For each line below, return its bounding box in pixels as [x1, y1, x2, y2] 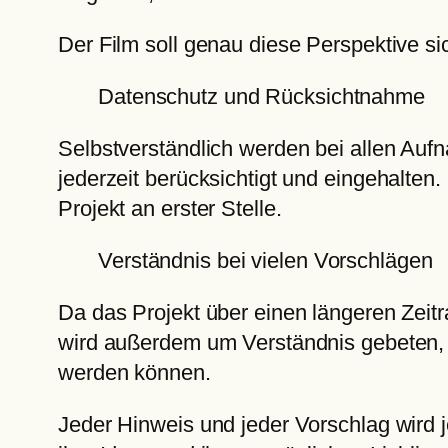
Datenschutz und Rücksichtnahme [98, 84, 425, 110]
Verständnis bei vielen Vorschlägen [98, 248, 433, 274]
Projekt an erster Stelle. [58, 196, 282, 222]
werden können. [58, 360, 211, 386]
